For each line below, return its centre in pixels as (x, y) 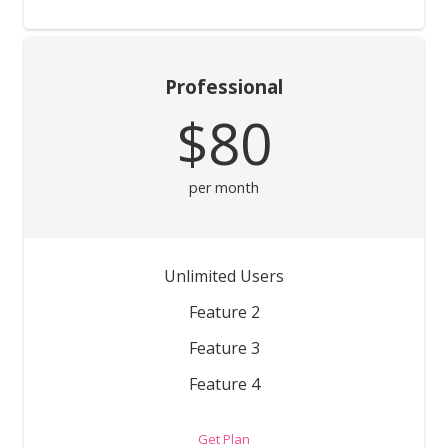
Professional (224, 87)
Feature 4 (224, 383)
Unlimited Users (224, 275)
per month (224, 187)
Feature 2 (224, 311)
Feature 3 (224, 347)
